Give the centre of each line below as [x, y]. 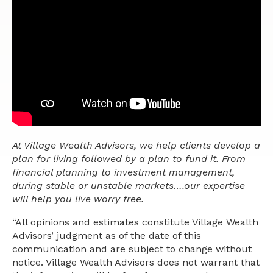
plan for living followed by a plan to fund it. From [129, 158]
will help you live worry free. [78, 199]
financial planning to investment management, [123, 172]
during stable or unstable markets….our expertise [129, 185]
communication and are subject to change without [132, 249]
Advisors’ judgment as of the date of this [107, 235]
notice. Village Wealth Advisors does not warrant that [136, 262]
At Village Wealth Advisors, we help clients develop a [136, 145]
